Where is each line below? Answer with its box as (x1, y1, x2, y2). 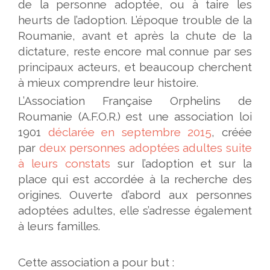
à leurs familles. (18, 219, 100, 233)
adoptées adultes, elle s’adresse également (18, 204, 252, 217)
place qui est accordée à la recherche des (18, 172, 252, 186)
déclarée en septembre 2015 (48, 125, 212, 139)
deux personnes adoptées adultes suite (39, 141, 253, 154)
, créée (212, 125, 253, 139)
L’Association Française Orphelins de (18, 94, 252, 107)
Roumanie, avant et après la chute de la (18, 29, 252, 42)
